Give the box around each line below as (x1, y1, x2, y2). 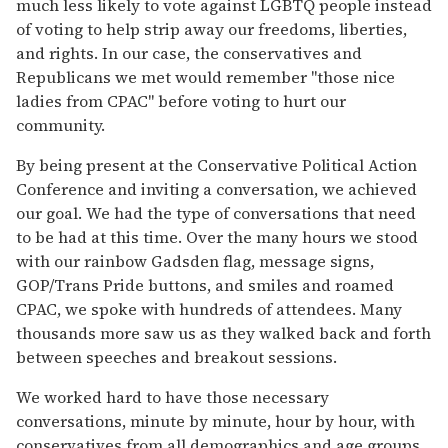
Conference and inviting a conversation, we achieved (16, 177, 417, 200)
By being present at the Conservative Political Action (16, 153, 417, 176)
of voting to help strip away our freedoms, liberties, (16, 17, 407, 40)
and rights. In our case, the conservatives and (16, 41, 362, 64)
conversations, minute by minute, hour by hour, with (16, 409, 415, 432)
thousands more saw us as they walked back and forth (16, 321, 431, 344)
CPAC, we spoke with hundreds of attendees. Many (16, 297, 402, 320)
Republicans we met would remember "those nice (16, 65, 395, 88)
